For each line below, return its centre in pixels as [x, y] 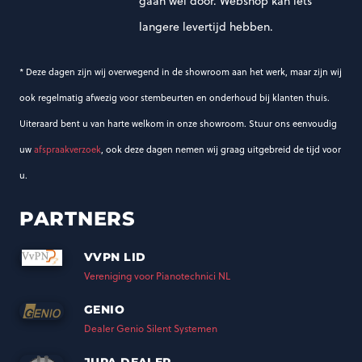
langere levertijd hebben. [206, 26]
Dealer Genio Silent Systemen [151, 328]
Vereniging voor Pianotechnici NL [157, 276]
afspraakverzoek [67, 149]
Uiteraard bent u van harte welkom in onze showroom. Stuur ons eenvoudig [178, 123]
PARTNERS [78, 218]
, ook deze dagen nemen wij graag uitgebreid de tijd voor [221, 149]
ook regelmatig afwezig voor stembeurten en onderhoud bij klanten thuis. [175, 97]
